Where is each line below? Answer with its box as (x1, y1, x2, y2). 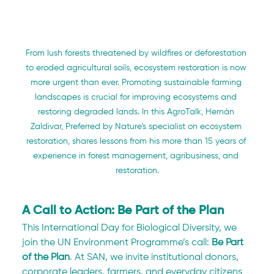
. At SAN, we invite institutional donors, (70, 253, 242, 263)
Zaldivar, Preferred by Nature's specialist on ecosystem (30, 122, 244, 131)
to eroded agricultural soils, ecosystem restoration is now (25, 64, 249, 73)
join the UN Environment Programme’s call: (22, 238, 212, 248)
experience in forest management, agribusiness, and (33, 152, 241, 161)
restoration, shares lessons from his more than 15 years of (26, 137, 248, 146)
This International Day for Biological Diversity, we (22, 223, 240, 234)
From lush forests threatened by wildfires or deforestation (25, 49, 249, 58)
